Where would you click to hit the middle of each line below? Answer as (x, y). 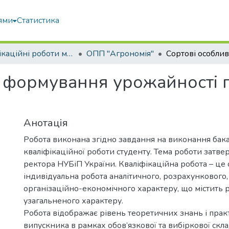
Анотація (46, 123)
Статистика (38, 20)
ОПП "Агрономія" (120, 54)
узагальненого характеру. (73, 201)
